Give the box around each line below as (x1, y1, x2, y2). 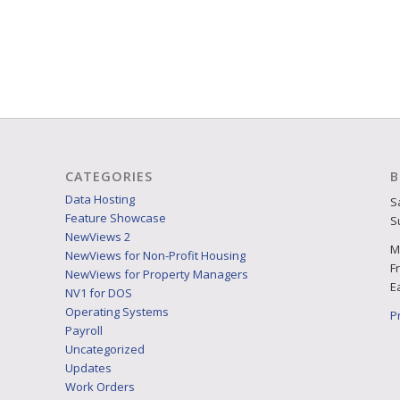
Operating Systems (64, 303, 169, 320)
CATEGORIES (64, 167, 153, 185)
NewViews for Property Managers (64, 265, 248, 282)
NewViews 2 (64, 228, 130, 245)
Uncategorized (64, 340, 145, 357)
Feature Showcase (64, 209, 166, 226)
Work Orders (64, 378, 135, 395)
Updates (64, 359, 112, 376)
